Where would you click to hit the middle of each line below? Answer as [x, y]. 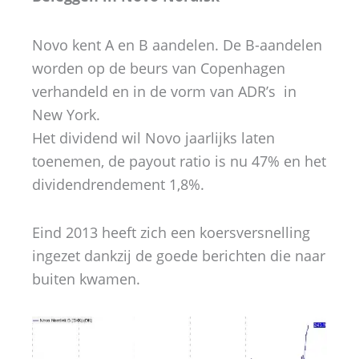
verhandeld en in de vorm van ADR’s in [164, 91]
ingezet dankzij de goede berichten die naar [179, 256]
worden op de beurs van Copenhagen [159, 68]
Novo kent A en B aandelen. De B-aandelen [177, 44]
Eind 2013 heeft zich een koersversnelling [171, 233]
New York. [66, 114]
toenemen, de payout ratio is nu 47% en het [179, 161]
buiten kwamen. [86, 279]
